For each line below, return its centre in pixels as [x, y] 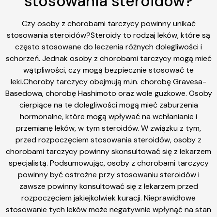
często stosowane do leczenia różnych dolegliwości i [108, 46]
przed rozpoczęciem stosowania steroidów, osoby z [108, 139]
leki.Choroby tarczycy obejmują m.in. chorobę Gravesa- [108, 81]
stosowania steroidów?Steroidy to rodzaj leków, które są [108, 35]
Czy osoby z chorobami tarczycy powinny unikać [108, 23]
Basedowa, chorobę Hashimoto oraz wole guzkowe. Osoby [108, 93]
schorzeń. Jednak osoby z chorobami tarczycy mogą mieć [108, 58]
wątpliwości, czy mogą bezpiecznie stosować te [108, 70]
